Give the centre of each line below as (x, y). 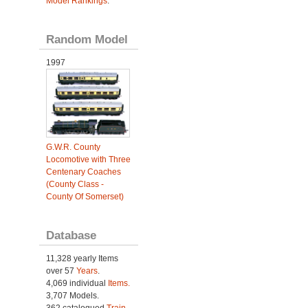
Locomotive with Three (88, 160)
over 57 (61, 271)
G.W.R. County (73, 147)
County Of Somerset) (85, 197)
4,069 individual (77, 284)
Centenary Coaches (83, 172)
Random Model (87, 39)
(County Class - (75, 185)
